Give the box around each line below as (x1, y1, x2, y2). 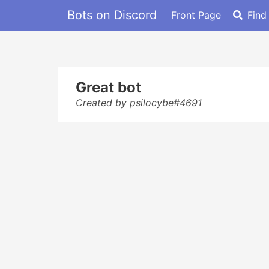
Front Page (171, 8, 221, 21)
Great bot (76, 79, 141, 96)
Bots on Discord (67, 7, 157, 22)
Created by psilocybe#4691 (76, 97, 202, 109)
